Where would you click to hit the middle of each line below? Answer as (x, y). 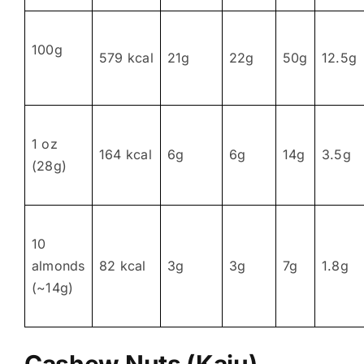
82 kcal (122, 265)
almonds (58, 265)
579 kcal (126, 57)
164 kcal (125, 154)
